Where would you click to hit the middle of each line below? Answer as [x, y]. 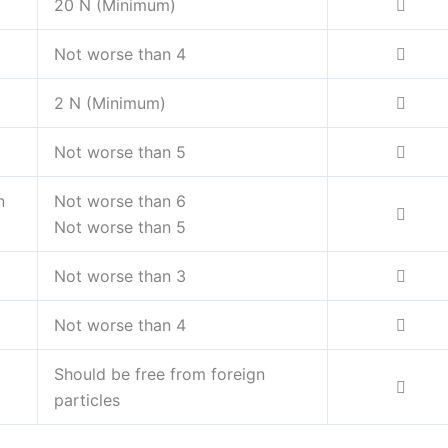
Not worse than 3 [120, 276]
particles [87, 400]
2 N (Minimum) [110, 103]
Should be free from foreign [159, 374]
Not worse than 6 [120, 201]
